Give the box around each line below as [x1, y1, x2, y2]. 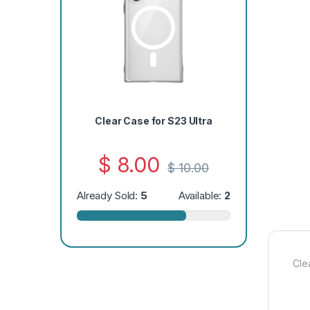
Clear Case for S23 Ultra [95, 115, 212, 127]
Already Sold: [76, 189, 141, 202]
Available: [178, 189, 225, 202]
